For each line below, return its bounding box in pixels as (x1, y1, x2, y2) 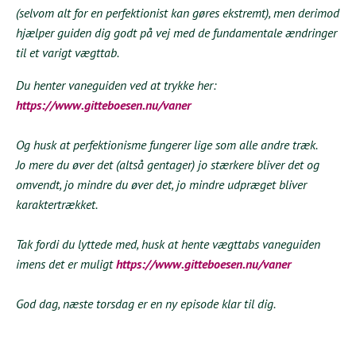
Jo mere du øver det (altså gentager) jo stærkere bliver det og (16, 156, 319, 172)
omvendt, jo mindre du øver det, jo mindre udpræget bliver (16, 176, 307, 192)
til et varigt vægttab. (16, 44, 119, 60)
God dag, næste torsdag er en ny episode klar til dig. (16, 295, 276, 311)
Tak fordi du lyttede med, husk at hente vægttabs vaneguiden (16, 235, 320, 252)
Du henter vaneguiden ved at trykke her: (16, 76, 216, 93)
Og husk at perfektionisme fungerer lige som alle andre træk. (16, 136, 318, 153)
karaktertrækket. (16, 195, 98, 212)
